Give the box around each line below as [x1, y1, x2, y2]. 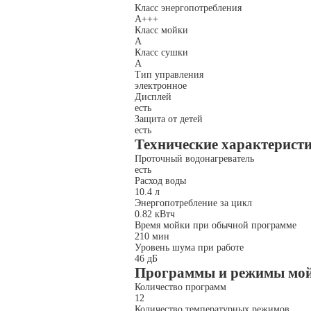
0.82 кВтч [135, 209, 178, 219]
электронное [135, 81, 190, 91]
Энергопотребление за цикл [135, 198, 252, 208]
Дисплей [135, 92, 171, 102]
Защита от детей [135, 114, 203, 124]
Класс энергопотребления [135, 3, 242, 13]
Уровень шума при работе [135, 242, 244, 253]
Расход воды [135, 176, 186, 186]
